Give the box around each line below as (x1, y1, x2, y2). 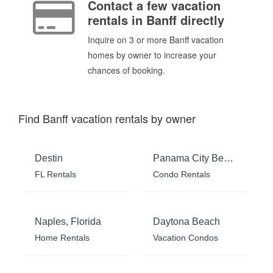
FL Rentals (35, 169, 76, 179)
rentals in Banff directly (88, 11, 224, 29)
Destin (35, 152, 63, 163)
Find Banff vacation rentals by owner (18, 110, 196, 126)
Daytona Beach (153, 216, 220, 227)
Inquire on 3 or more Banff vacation (88, 34, 224, 46)
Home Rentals (35, 232, 90, 243)
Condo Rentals (153, 169, 210, 179)
